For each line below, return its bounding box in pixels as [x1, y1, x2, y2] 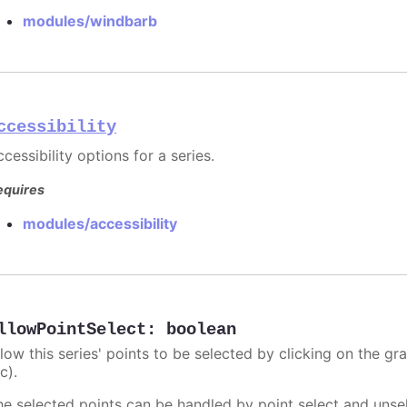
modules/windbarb [23, 11, 158, 30]
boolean [166, 319, 237, 340]
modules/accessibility [23, 213, 178, 233]
